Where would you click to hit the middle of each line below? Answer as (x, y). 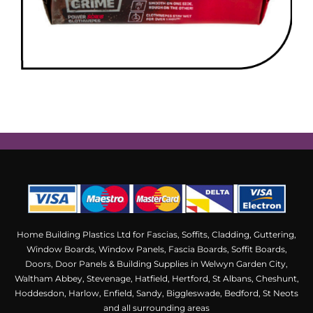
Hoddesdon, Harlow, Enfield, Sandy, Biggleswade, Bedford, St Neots (156, 293)
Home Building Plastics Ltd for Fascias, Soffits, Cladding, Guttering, (156, 235)
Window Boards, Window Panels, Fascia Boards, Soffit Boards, (156, 249)
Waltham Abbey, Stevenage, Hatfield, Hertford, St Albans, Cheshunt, (156, 279)
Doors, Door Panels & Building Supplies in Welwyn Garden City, (156, 264)
